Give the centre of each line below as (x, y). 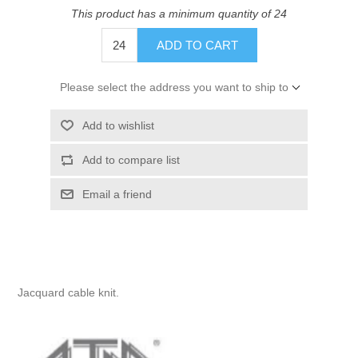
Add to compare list (131, 159)
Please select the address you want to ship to (174, 87)
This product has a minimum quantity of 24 (179, 13)
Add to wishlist (118, 125)
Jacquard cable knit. (69, 292)
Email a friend (117, 194)
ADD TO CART (197, 45)
